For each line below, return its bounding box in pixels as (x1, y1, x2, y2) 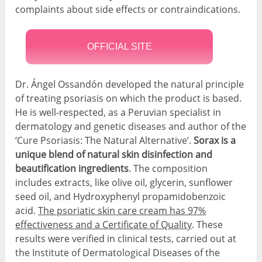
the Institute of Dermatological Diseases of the (15, 246, 220, 260)
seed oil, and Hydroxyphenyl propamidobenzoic (15, 190, 226, 204)
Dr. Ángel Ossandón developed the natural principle (15, 78, 244, 91)
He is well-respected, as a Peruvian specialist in (15, 106, 222, 119)
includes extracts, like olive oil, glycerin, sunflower (15, 176, 233, 189)
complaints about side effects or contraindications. (15, 3, 241, 16)
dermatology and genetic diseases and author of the (15, 120, 247, 133)
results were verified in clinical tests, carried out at (15, 232, 237, 246)
